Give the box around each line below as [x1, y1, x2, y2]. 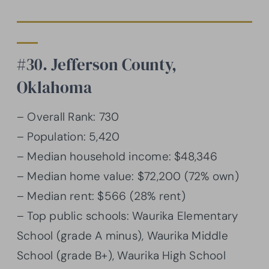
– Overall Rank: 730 [17, 109, 119, 124]
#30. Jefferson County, [17, 53, 177, 76]
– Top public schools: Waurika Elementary [17, 208, 238, 223]
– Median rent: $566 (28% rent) [17, 188, 186, 204]
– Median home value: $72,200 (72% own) [17, 168, 239, 184]
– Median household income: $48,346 [17, 148, 217, 164]
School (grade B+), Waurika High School [17, 247, 226, 263]
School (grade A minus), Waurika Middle [17, 228, 228, 243]
